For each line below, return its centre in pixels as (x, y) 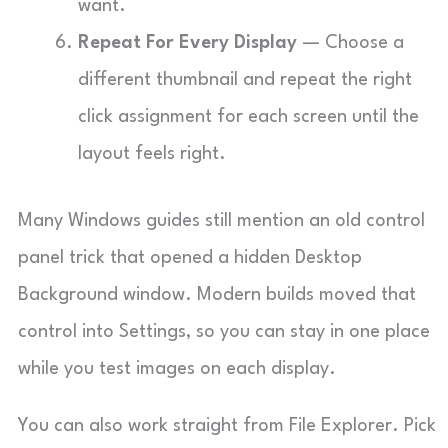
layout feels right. (152, 154)
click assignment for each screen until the (248, 117)
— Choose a (350, 43)
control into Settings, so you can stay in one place (224, 332)
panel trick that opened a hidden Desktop (190, 258)
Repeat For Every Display (187, 43)
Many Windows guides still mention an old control (221, 221)
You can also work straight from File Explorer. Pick (227, 426)
